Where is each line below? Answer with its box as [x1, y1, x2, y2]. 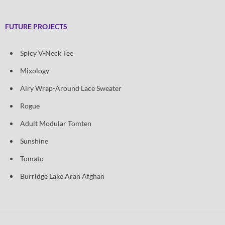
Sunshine [20, 136, 48, 145]
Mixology [20, 66, 49, 75]
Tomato [20, 154, 44, 163]
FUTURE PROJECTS [5, 22, 67, 31]
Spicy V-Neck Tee [20, 48, 73, 57]
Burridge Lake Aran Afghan [20, 171, 104, 180]
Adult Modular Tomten [20, 119, 91, 128]
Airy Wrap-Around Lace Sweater [20, 83, 122, 92]
